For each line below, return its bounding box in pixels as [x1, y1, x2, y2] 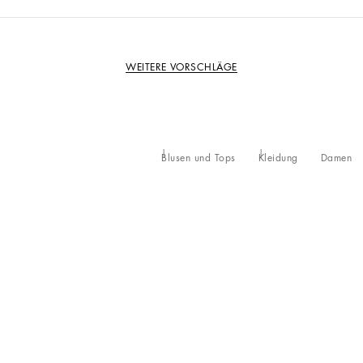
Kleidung [258, 153, 298, 163]
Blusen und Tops [161, 153, 236, 163]
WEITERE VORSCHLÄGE [126, 62, 237, 72]
